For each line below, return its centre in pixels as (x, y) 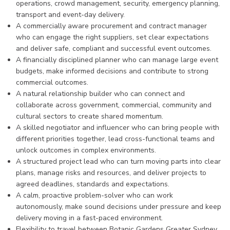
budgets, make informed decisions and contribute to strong (112, 71)
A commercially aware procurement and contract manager (111, 26)
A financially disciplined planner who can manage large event (117, 60)
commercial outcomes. (52, 82)
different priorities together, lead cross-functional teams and (115, 139)
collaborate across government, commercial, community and (114, 105)
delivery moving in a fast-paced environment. (89, 218)
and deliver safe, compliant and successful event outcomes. (114, 49)
